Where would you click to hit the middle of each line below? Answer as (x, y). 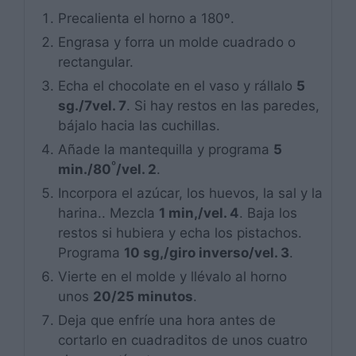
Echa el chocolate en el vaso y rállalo (177, 86)
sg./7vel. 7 (92, 106)
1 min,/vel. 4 (199, 213)
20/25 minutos (143, 297)
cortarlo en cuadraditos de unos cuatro (183, 341)
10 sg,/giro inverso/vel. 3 (207, 253)
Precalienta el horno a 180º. (146, 19)
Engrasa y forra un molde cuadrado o (177, 43)
